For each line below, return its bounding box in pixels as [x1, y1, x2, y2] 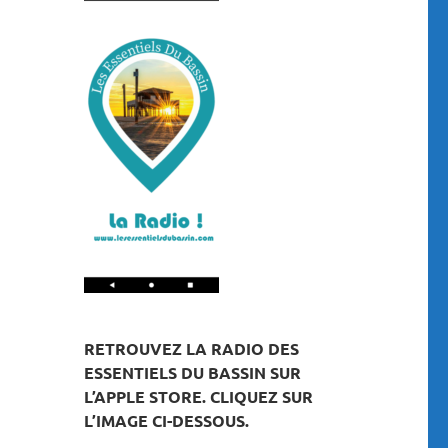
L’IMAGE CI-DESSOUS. [83, 409, 249, 431]
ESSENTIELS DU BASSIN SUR [83, 361, 301, 383]
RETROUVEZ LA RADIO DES [83, 337, 299, 359]
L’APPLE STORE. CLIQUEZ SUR [83, 385, 313, 407]
